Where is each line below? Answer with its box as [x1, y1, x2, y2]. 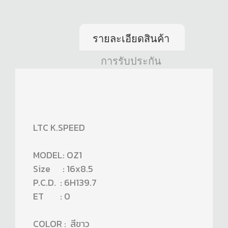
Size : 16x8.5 [33, 162, 93, 176]
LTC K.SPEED [33, 121, 85, 135]
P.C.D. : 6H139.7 [33, 176, 97, 190]
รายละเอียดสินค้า [92, 33, 169, 45]
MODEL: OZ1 [33, 148, 82, 162]
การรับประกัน [100, 55, 161, 67]
